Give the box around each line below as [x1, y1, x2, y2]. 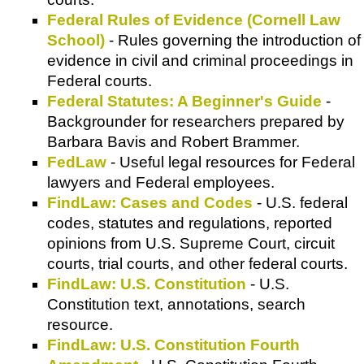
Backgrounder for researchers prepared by [47, 113, 344, 131]
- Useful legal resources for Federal [106, 154, 355, 171]
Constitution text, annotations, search [47, 296, 305, 314]
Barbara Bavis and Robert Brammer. [47, 133, 300, 151]
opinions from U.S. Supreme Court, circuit [47, 235, 335, 253]
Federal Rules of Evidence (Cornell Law [47, 11, 340, 29]
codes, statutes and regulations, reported [47, 214, 332, 232]
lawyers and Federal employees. [47, 174, 275, 192]
